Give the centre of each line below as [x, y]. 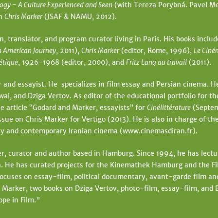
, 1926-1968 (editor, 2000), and [72, 62]
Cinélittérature [169, 108]
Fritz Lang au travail [156, 62]
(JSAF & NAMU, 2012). [80, 17]
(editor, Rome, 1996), [156, 50]
